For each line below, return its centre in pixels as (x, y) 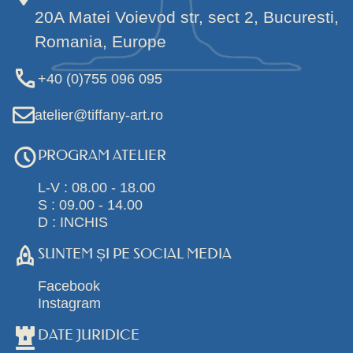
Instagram (69, 303)
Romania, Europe (100, 41)
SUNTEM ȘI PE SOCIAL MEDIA (135, 253)
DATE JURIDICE (89, 334)
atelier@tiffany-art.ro (99, 114)
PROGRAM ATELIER (102, 155)
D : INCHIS (73, 221)
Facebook (69, 285)
